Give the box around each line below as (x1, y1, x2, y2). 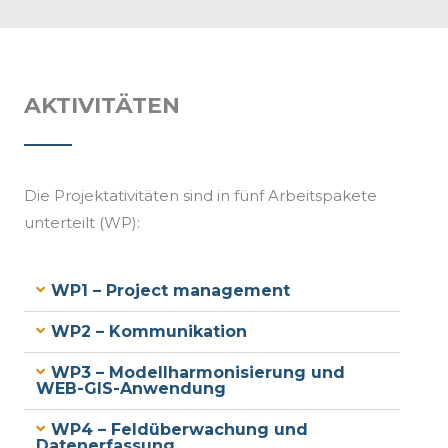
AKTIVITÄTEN (24, 92, 180, 120)
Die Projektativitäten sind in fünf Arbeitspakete (24, 186, 377, 206)
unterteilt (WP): (24, 213, 140, 233)
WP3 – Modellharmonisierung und (50, 363, 345, 383)
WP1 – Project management (50, 281, 290, 301)
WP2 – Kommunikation (50, 322, 247, 342)
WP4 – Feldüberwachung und (50, 420, 308, 440)
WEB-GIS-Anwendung (36, 379, 226, 399)
